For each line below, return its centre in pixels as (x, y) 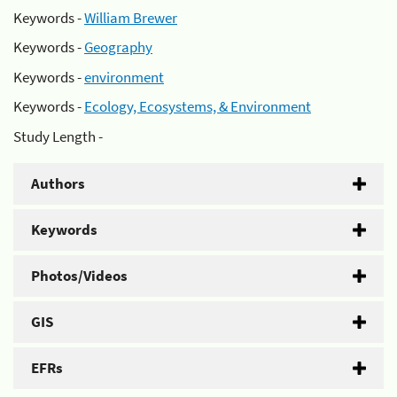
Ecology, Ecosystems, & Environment (198, 106)
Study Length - (58, 136)
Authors (58, 183)
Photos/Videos (79, 275)
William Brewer (131, 17)
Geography (118, 47)
